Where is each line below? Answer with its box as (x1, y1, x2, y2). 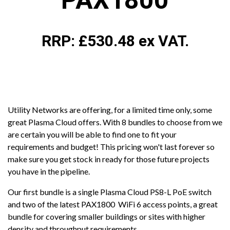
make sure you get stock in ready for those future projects (8, 154, 209, 164)
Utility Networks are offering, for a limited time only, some (8, 104, 212, 114)
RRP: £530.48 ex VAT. (41, 31, 189, 50)
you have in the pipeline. (8, 166, 90, 176)
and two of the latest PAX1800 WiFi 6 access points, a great (8, 199, 218, 209)
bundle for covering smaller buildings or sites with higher (8, 211, 205, 221)
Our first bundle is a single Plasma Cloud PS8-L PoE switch (8, 186, 212, 197)
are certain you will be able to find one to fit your (8, 129, 177, 139)
